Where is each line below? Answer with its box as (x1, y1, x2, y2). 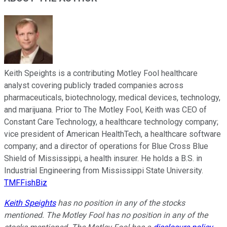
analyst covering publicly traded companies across (4, 81, 183, 91)
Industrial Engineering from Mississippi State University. (4, 166, 203, 176)
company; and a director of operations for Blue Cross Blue (4, 141, 208, 152)
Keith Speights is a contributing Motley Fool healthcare (4, 68, 198, 79)
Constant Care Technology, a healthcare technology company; (4, 117, 218, 127)
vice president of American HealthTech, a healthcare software (4, 129, 221, 139)
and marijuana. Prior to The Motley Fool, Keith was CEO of (4, 105, 207, 115)
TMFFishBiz (4, 178, 47, 188)
